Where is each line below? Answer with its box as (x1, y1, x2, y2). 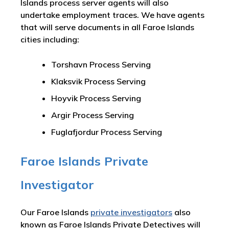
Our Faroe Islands (20, 207, 90, 218)
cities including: (20, 34, 79, 45)
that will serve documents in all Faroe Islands (20, 22, 194, 33)
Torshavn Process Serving (51, 59, 151, 70)
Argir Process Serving (51, 110, 134, 121)
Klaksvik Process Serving (51, 76, 146, 87)
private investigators (90, 207, 172, 218)
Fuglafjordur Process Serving (51, 127, 162, 138)
